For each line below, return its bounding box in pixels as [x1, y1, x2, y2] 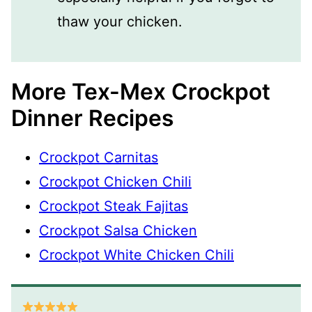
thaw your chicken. [57, 13, 182, 31]
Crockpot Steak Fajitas [39, 198, 188, 215]
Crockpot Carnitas [39, 149, 158, 166]
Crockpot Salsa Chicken [39, 222, 197, 240]
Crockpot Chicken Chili [39, 173, 192, 191]
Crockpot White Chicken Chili [39, 247, 234, 264]
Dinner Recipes [11, 104, 174, 132]
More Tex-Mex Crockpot [11, 78, 270, 106]
